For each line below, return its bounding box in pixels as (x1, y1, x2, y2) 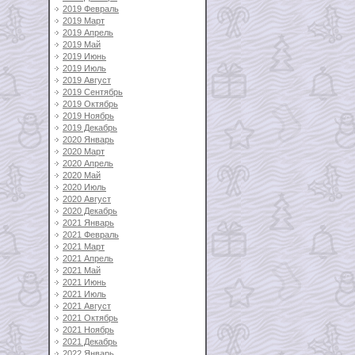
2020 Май (63, 170, 101, 180)
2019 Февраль (63, 4, 119, 13)
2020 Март (63, 147, 105, 156)
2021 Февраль (63, 230, 119, 239)
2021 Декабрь (63, 337, 117, 346)
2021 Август (63, 301, 111, 311)
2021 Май (63, 265, 101, 275)
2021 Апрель (63, 254, 113, 263)
